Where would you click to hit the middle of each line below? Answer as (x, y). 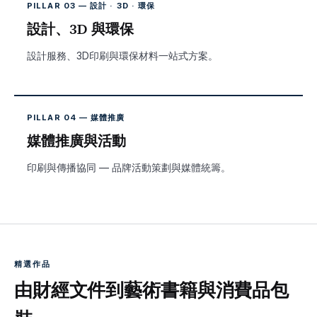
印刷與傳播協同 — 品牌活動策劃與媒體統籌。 (129, 167)
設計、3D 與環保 (80, 29)
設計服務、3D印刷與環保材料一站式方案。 (122, 56)
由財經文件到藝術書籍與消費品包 (152, 290)
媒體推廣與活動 (76, 141)
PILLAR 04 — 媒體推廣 (76, 117)
